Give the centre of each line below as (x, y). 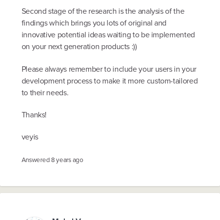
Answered (36, 160)
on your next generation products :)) (79, 46)
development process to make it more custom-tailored (110, 80)
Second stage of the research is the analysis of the (103, 11)
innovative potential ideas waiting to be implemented (108, 35)
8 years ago (67, 160)
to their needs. (45, 92)
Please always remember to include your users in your (109, 69)
